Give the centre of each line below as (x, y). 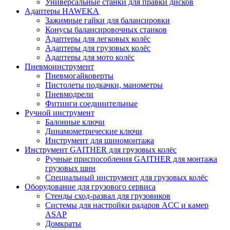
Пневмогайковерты (79, 75)
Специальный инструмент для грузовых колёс (127, 177)
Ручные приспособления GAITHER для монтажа (131, 159)
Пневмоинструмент (59, 66)
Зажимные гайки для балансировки (108, 20)
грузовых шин (70, 168)
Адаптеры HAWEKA (62, 11)
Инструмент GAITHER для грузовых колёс (101, 149)
